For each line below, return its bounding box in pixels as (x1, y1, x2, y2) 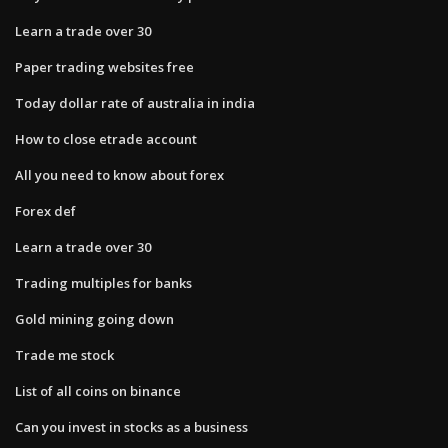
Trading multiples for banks (15, 273, 192, 292)
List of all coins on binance (15, 381, 181, 400)
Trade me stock (15, 345, 114, 364)
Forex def (15, 201, 76, 220)
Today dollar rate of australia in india (15, 93, 255, 112)
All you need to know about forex (15, 165, 224, 184)
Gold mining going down (15, 309, 174, 328)
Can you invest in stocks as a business (15, 417, 248, 436)
